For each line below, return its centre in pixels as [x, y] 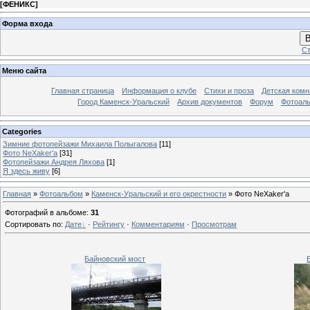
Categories [22, 131]
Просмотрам [214, 225]
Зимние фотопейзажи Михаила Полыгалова [80, 144]
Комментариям [158, 225]
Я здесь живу [26, 171]
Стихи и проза [229, 91]
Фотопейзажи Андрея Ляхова [54, 162]
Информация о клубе [159, 91]
